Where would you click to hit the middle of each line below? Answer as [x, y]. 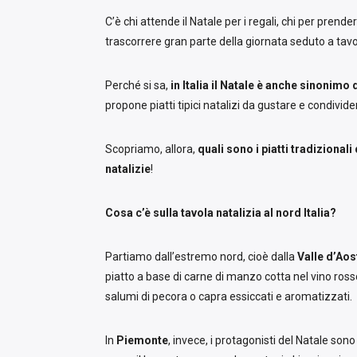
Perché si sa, [138, 86]
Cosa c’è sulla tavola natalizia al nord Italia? [221, 213]
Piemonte [142, 341]
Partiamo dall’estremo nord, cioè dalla [201, 257]
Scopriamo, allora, [151, 149]
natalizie [128, 169]
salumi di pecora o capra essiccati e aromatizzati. [230, 297]
